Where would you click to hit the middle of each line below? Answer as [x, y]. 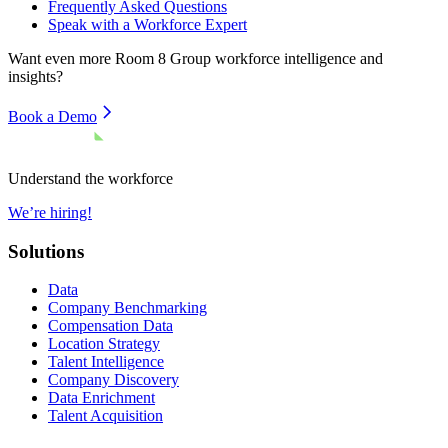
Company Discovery [113, 380]
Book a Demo [52, 116]
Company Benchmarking [127, 308]
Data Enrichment [101, 398]
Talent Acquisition [105, 416]
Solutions [46, 251]
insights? [35, 76]
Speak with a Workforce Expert [147, 24]
